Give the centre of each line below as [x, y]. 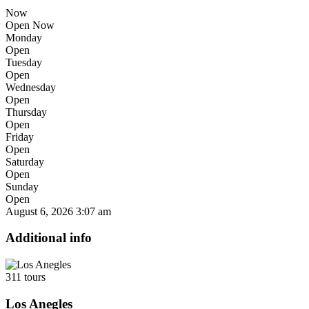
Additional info [49, 238]
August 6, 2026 [39, 211]
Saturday [25, 161]
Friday [20, 137]
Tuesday [24, 62]
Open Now [30, 25]
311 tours [26, 277]
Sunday [22, 186]
